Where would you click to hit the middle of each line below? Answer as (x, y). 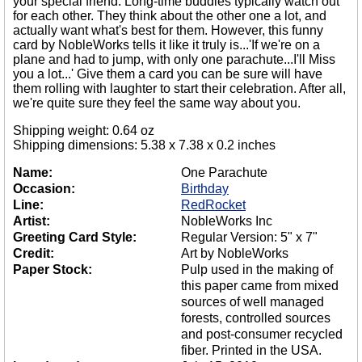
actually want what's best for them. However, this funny (168, 30)
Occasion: (44, 188)
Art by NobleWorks (235, 253)
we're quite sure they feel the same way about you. (157, 103)
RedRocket (213, 204)
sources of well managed (253, 301)
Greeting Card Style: (75, 237)
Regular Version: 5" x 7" (249, 237)
